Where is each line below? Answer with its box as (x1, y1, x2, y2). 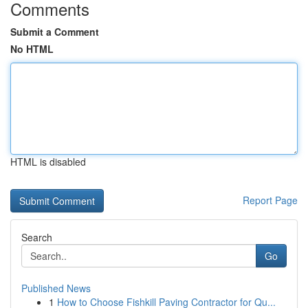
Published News (21, 281, 91, 295)
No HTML (10, 42, 54, 56)
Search (21, 230, 52, 244)
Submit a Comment (10, 25, 99, 38)
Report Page (243, 193, 298, 207)
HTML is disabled (10, 155, 86, 168)
